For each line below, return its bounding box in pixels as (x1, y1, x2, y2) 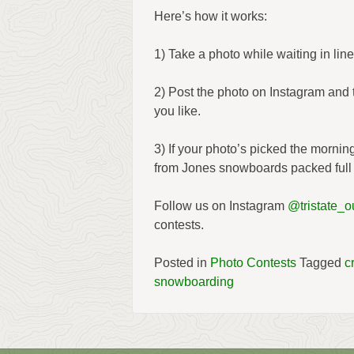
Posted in (154, 256, 210, 269)
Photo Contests (210, 256, 296, 269)
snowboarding (154, 275, 234, 288)
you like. (154, 104, 201, 118)
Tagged (299, 256, 345, 269)
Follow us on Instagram (154, 199, 288, 213)
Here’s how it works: (154, 9, 267, 23)
